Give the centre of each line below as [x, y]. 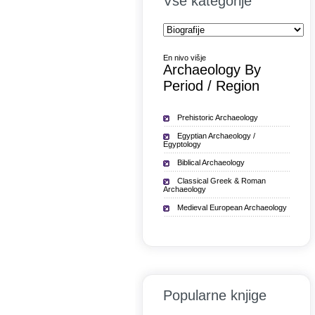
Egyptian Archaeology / [216, 136]
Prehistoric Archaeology [218, 117]
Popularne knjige [215, 295]
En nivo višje [185, 58]
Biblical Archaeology [211, 162]
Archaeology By [212, 70]
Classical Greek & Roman [221, 181]
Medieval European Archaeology [232, 207]
